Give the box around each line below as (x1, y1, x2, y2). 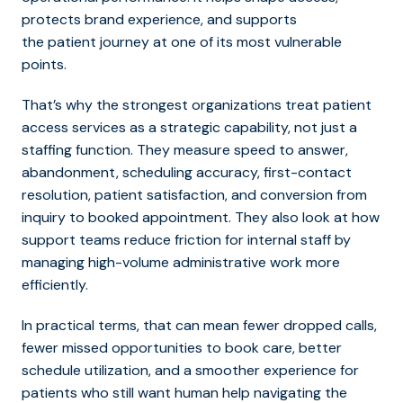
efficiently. (22, 274, 88, 294)
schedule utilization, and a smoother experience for (22, 360, 359, 380)
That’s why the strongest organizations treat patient (22, 94, 372, 114)
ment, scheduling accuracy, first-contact (81, 162, 352, 182)
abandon (22, 162, 81, 182)
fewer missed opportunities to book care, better (22, 337, 342, 357)
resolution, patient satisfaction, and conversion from (22, 184, 367, 204)
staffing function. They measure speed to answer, (22, 139, 348, 159)
